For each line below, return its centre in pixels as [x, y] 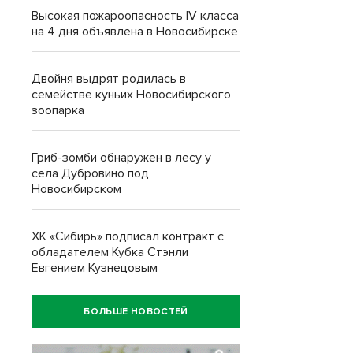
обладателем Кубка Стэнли [110, 252]
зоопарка [58, 110]
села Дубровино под [90, 173]
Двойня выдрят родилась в [109, 79]
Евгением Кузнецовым [95, 268]
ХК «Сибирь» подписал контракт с [128, 236]
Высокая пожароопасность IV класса [135, 16]
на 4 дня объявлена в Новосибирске [135, 32]
